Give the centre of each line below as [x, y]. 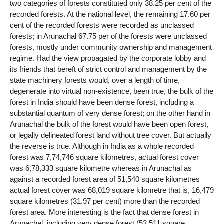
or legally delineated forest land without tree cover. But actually [111, 135]
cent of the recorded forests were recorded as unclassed [102, 25]
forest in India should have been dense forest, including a [102, 102]
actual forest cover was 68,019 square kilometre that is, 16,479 [112, 190]
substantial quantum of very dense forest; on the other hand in [110, 113]
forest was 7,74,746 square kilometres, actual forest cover [104, 157]
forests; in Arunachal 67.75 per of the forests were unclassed [108, 36]
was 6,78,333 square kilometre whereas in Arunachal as [101, 168]
